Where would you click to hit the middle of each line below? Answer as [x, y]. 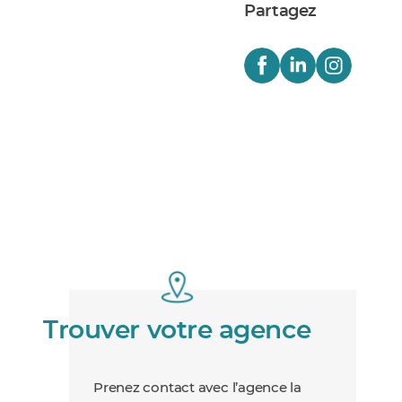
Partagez [281, 11]
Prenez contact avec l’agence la [198, 388]
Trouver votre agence [177, 331]
